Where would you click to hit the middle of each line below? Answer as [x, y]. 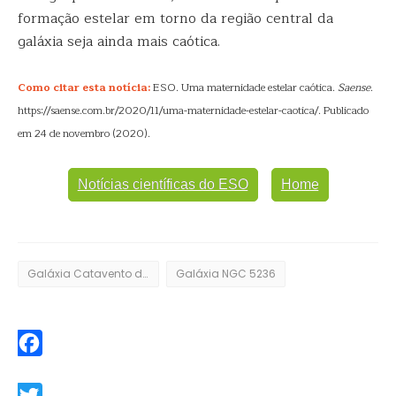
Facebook [43, 369]
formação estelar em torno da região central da [175, 19]
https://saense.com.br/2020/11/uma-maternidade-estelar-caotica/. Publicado [193, 110]
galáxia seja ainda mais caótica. [119, 42]
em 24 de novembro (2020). [84, 133]
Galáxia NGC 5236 [226, 274]
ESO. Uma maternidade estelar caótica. [244, 88]
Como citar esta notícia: [84, 88]
